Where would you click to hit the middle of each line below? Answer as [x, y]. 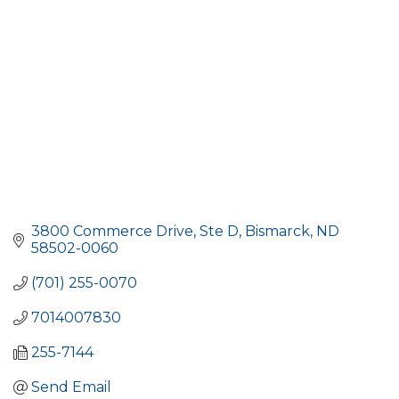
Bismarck [277, 232]
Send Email [71, 387]
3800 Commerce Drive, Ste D [135, 232]
